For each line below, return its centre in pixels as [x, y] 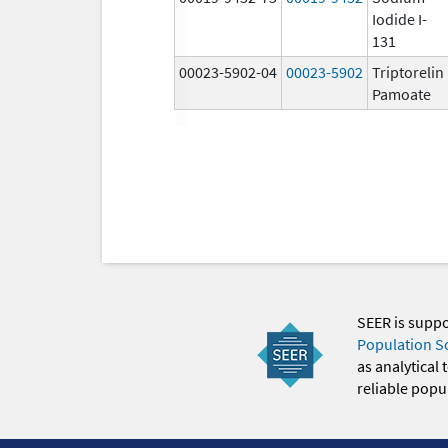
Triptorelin [408, 71]
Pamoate [401, 93]
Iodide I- [399, 18]
